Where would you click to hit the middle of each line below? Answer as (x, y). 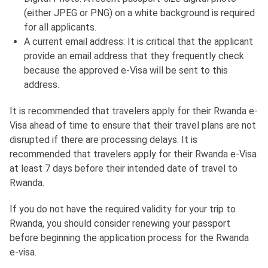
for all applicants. (60, 28)
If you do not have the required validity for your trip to (123, 209)
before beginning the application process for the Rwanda (129, 238)
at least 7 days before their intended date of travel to (124, 169)
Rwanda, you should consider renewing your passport (120, 224)
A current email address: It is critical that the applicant (138, 42)
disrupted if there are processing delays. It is (103, 140)
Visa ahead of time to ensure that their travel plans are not (133, 126)
